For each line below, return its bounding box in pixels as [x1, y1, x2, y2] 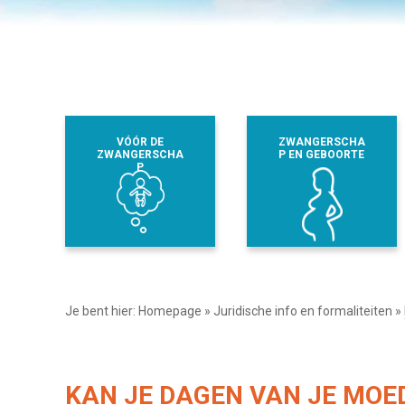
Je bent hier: [65, 303, 138, 318]
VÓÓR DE [117, 135, 164, 148]
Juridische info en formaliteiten [213, 303, 392, 318]
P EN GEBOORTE [278, 147, 365, 161]
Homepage [138, 303, 202, 318]
